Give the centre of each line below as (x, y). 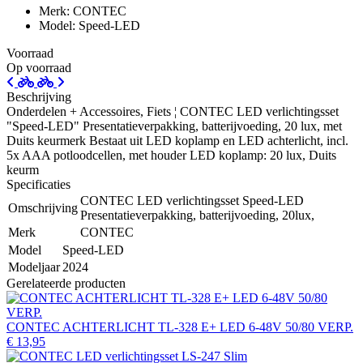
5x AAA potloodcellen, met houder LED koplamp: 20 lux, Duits (171, 155)
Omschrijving (43, 207)
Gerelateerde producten (66, 283)
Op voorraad (39, 67)
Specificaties (38, 184)
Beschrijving (39, 96)
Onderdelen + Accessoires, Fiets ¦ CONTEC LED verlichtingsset (173, 111)
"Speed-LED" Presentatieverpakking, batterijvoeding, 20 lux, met (174, 126)
